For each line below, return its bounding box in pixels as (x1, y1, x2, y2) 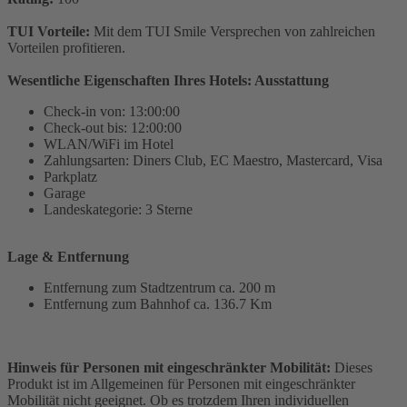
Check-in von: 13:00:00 (44, 104, 180, 120)
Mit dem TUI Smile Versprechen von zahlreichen (90, 24, 375, 40)
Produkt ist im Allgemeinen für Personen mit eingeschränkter (7, 376, 355, 392)
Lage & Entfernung (7, 249, 129, 265)
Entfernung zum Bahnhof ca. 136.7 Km (44, 296, 272, 313)
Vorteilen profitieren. (7, 40, 125, 56)
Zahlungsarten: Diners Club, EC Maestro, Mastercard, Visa (44, 153, 382, 169)
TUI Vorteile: (7, 24, 90, 40)
